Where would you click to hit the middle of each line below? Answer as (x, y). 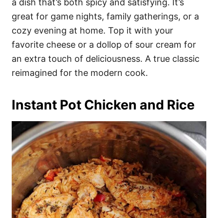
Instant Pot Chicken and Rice (103, 105)
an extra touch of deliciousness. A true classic (106, 58)
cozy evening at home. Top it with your (92, 30)
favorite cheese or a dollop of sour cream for (104, 44)
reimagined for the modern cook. (80, 73)
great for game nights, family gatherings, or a (105, 16)
